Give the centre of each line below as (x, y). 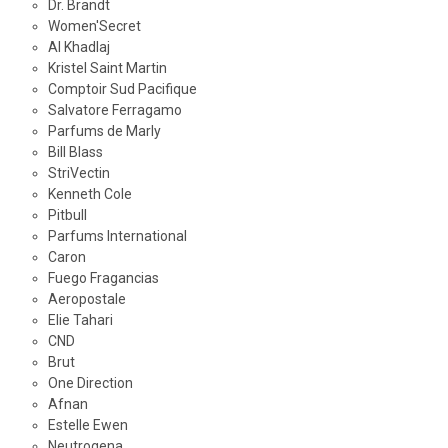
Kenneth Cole (89, 194)
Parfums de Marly (104, 131)
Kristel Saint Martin (107, 68)
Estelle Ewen (87, 425)
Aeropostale (86, 299)
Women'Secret (94, 26)
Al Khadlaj (78, 47)
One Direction (90, 383)
